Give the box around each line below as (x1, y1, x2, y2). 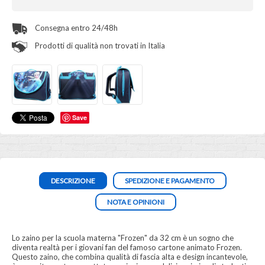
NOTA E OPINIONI (106, 198, 164, 206)
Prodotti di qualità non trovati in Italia (33, 41, 165, 50)
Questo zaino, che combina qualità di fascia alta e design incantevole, (12, 252, 248, 261)
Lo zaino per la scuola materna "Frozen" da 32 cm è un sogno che (12, 233, 234, 243)
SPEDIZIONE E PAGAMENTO (124, 176, 215, 185)
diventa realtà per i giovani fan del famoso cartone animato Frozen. (12, 243, 242, 252)
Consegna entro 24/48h (33, 23, 118, 33)
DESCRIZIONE (50, 176, 95, 185)
